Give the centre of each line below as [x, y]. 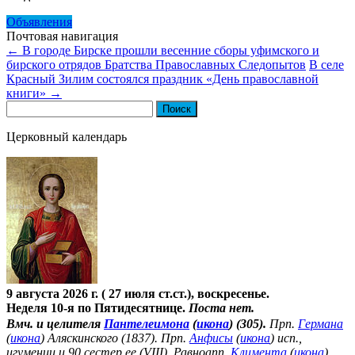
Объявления [39, 21]
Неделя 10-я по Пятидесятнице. [97, 307]
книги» [28, 93]
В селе [326, 64]
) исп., [286, 338]
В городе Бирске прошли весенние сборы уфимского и [169, 50]
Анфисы [211, 338]
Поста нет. [221, 307]
